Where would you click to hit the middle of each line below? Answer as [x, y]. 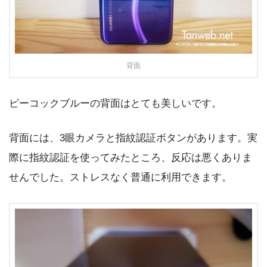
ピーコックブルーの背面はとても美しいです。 [115, 103]
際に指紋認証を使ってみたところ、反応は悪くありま [131, 158]
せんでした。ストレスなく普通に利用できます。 [120, 178]
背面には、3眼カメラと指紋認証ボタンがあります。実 [133, 138]
